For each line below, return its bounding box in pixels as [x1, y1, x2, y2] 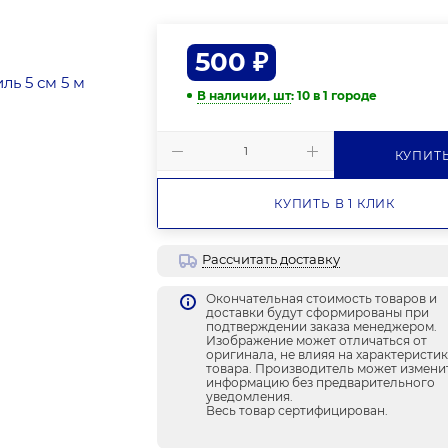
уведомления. [206, 389, 294, 405]
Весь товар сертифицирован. [206, 403, 389, 419]
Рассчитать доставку [202, 251, 341, 268]
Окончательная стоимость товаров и [206, 291, 438, 307]
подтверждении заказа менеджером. [206, 319, 438, 335]
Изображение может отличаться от [206, 333, 428, 349]
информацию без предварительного [206, 375, 436, 391]
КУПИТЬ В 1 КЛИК [273, 196, 395, 212]
